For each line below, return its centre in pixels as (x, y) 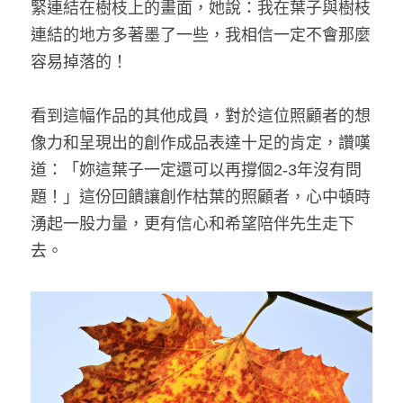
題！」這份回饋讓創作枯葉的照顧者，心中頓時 (201, 197)
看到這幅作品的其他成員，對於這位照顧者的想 (201, 116)
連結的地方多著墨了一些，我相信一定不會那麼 (201, 35)
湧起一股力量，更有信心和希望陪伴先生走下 (193, 224)
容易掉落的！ (79, 62)
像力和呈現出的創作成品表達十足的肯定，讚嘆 (201, 143)
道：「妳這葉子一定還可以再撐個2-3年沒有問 (196, 170)
